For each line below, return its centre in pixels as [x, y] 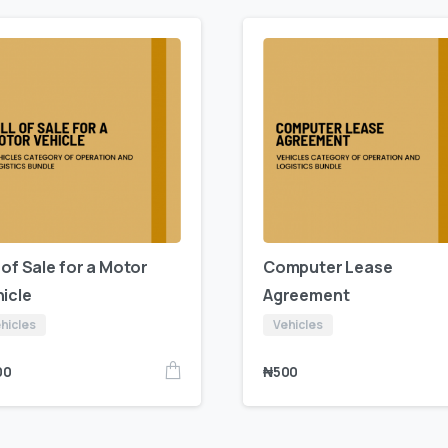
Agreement [306, 295]
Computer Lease [327, 267]
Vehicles [297, 325]
